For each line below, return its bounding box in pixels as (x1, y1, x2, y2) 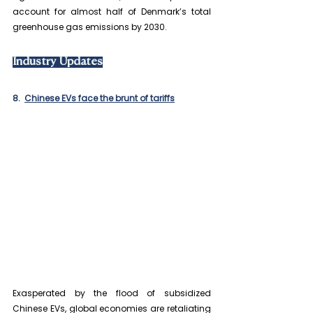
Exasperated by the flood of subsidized (13, 287, 211, 300)
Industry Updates (13, 57, 103, 68)
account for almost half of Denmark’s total (13, 6, 211, 18)
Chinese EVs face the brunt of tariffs (24, 92, 175, 105)
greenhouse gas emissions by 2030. (13, 21, 167, 34)
